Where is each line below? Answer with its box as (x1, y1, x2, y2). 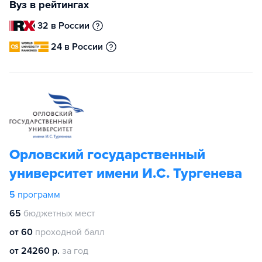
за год (62, 245, 88, 257)
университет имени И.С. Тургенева (9, 165, 242, 182)
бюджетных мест (23, 208, 95, 219)
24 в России (51, 41, 104, 53)
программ (18, 189, 60, 201)
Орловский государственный (9, 146, 205, 163)
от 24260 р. (9, 245, 60, 257)
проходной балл (35, 226, 105, 238)
